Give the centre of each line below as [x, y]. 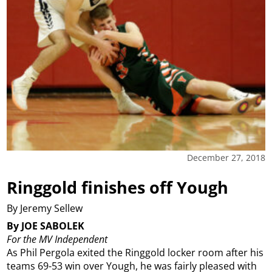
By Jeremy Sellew [45, 209]
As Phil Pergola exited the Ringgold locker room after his [135, 252]
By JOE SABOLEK [46, 226]
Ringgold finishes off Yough [118, 187]
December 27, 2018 [226, 157]
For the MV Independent [57, 239]
